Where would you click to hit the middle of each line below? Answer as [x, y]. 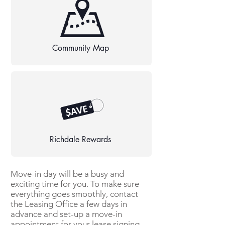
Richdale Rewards [80, 139]
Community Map [80, 48]
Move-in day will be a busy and [67, 174]
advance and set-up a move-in [66, 214]
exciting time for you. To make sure [75, 184]
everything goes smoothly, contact [74, 194]
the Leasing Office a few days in [69, 204]
